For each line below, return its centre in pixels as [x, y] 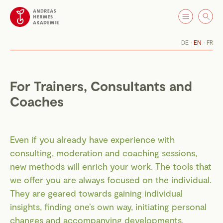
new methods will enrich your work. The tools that [111, 166]
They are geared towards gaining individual [96, 193]
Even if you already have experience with [92, 139]
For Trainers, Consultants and [101, 86]
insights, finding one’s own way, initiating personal [108, 207]
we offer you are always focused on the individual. [111, 180]
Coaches [37, 101]
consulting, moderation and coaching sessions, [104, 153]
